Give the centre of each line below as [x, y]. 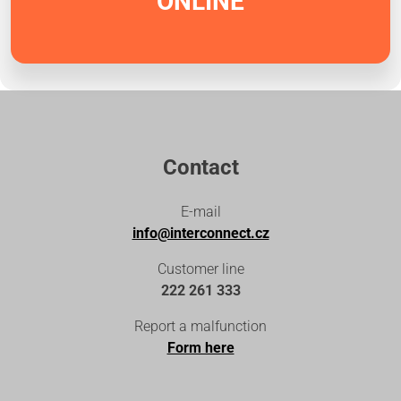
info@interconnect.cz [200, 233]
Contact [200, 167]
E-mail [200, 211]
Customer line [200, 269]
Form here [200, 347]
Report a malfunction [200, 326]
